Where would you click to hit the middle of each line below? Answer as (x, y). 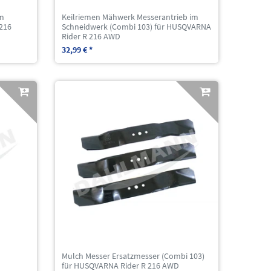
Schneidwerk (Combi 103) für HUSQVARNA (137, 26)
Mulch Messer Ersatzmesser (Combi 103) (133, 256)
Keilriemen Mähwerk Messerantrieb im (130, 17)
